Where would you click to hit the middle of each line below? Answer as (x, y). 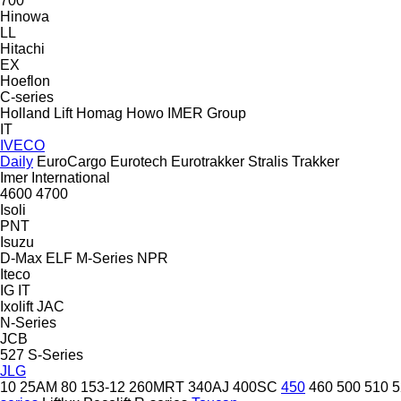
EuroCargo (72, 161)
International (71, 177)
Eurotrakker (208, 161)
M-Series (105, 258)
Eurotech (139, 161)
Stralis (268, 161)
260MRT (157, 387)
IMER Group (207, 113)
